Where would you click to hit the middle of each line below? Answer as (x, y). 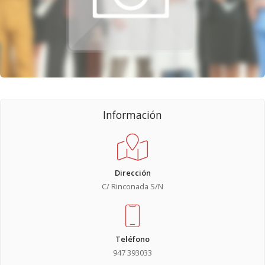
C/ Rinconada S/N (132, 186)
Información (132, 115)
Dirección (132, 172)
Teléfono (132, 239)
